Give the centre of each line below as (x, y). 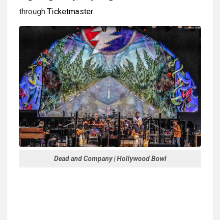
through (33, 11)
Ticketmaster (70, 11)
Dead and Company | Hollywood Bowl (110, 159)
